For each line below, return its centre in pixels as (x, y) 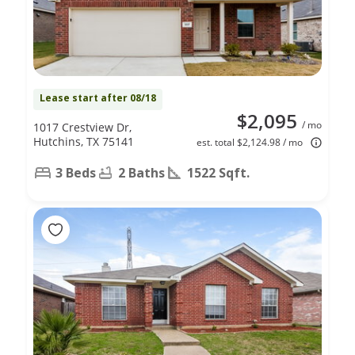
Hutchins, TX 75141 (84, 141)
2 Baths (141, 172)
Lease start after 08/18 (98, 97)
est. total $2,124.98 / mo (250, 142)
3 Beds (76, 172)
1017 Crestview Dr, (82, 127)
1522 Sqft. (218, 172)
